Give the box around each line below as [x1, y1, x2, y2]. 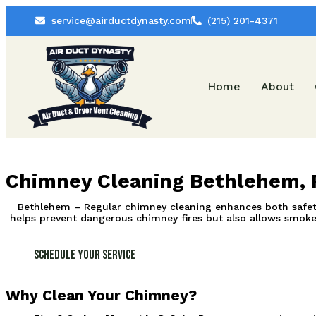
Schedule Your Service [34, 247, 135, 262]
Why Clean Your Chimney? [6, 286, 197, 304]
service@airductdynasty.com [51, 14, 191, 26]
